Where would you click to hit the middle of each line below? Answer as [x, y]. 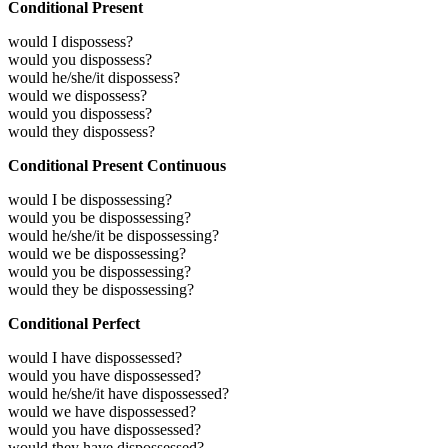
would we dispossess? [77, 95]
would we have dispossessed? [102, 411]
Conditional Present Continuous [117, 165]
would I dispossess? [70, 41]
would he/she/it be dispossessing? [113, 235]
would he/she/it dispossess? [94, 77]
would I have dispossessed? [95, 357]
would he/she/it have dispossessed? [118, 393]
